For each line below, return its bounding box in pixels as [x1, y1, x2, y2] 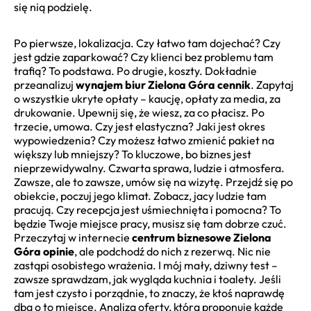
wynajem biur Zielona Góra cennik [76, 78, 251, 92]
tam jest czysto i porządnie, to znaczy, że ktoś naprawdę [14, 286, 285, 301]
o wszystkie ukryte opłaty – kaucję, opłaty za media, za [14, 92, 280, 106]
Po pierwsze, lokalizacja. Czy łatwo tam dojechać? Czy [14, 36, 280, 51]
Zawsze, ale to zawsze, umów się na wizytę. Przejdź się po [14, 175, 293, 190]
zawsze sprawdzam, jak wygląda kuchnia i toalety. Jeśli [14, 272, 281, 287]
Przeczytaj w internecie [14, 230, 132, 245]
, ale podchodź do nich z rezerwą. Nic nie [74, 244, 271, 259]
